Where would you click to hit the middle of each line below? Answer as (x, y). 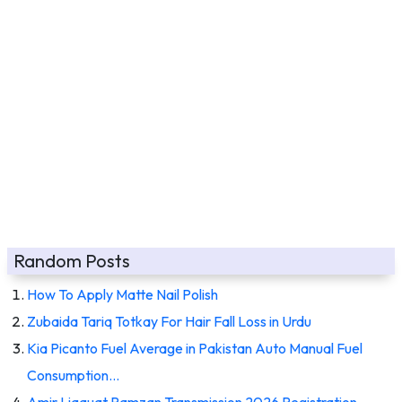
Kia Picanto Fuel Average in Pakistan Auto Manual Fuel (195, 348)
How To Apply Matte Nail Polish (122, 294)
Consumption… (73, 375)
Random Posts (72, 260)
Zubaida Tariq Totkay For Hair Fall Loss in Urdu (169, 321)
